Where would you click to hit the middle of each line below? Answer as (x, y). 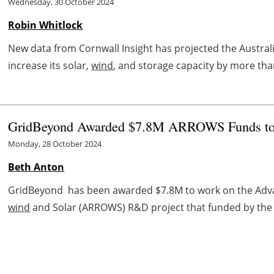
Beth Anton (36, 167)
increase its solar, (50, 65)
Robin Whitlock (46, 25)
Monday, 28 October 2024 (55, 143)
